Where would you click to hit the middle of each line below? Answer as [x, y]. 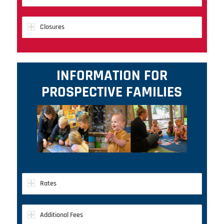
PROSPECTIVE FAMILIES [112, 92]
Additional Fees [61, 215]
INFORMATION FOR [112, 75]
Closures [52, 27]
